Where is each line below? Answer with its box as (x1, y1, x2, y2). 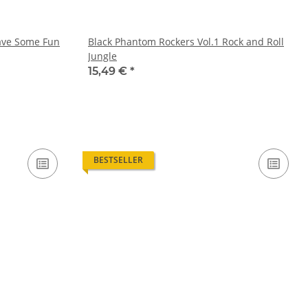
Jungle (88, 49, 117, 63)
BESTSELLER (93, 154, 143, 166)
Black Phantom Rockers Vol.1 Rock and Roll (88, 35, 284, 49)
